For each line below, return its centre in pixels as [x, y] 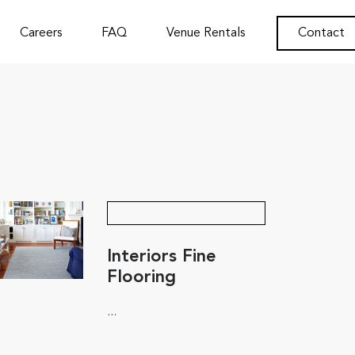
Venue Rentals [206, 33]
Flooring [141, 277]
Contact [321, 33]
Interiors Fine [161, 257]
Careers [41, 33]
